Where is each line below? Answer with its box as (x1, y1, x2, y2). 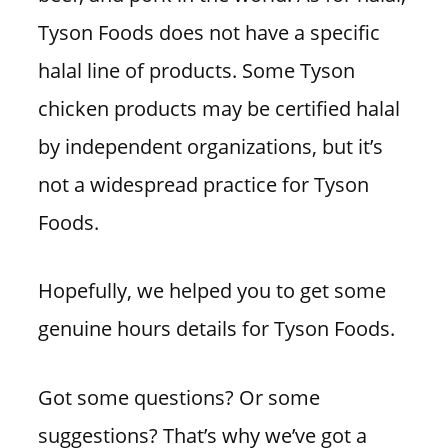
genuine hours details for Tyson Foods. (37, 314, 395, 343)
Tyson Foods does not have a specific (37, 17, 380, 46)
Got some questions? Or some (37, 382, 320, 411)
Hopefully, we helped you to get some (37, 276, 386, 305)
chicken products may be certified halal (37, 93, 400, 122)
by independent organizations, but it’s (37, 131, 383, 160)
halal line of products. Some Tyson (37, 55, 355, 84)
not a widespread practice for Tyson (37, 169, 369, 198)
